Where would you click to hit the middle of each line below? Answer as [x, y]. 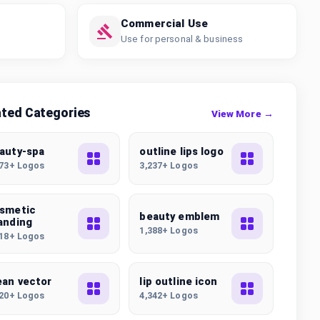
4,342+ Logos [169, 295]
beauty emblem [180, 216]
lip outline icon [179, 281]
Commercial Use [164, 24]
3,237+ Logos [169, 165]
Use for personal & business [182, 39]
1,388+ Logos [169, 230]
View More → [242, 113]
